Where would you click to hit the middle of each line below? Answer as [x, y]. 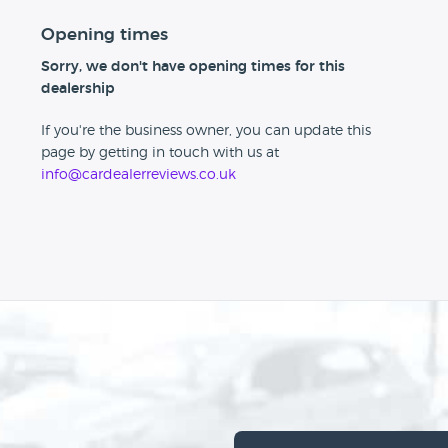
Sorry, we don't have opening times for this [192, 67]
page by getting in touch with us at [159, 153]
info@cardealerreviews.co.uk [138, 175]
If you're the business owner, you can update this [205, 131]
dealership [77, 89]
